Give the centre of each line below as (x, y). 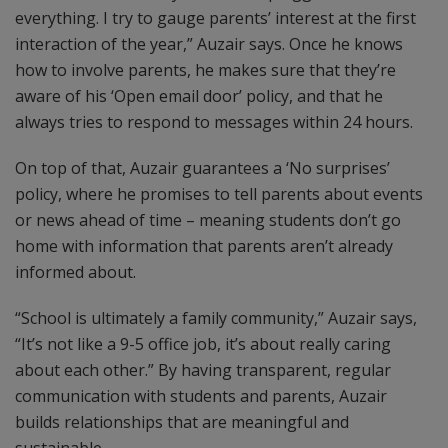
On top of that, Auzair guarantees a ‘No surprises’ (202, 168)
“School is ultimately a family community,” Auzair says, (216, 318)
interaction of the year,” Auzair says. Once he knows (209, 44)
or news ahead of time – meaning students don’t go (208, 220)
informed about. (75, 272)
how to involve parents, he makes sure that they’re (205, 70)
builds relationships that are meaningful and (182, 422)
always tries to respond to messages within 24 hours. (214, 122)
